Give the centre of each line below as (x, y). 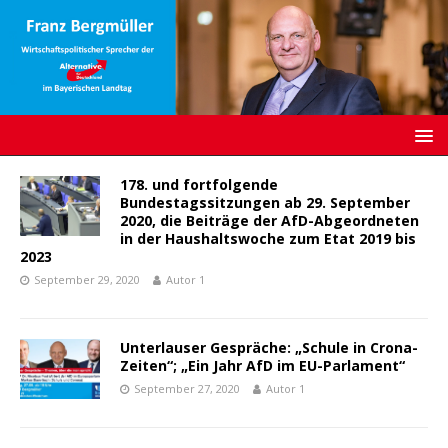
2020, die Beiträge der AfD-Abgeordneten (269, 221)
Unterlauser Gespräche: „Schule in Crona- (269, 348)
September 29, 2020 (87, 280)
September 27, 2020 (187, 389)
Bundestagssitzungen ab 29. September (265, 203)
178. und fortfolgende (199, 185)
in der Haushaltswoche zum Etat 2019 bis (268, 239)
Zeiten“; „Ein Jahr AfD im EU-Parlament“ (262, 366)
